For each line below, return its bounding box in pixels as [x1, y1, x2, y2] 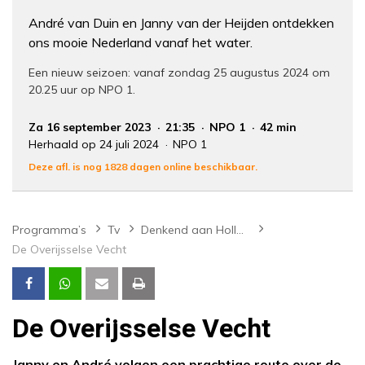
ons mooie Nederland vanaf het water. [29, 34, 253, 51]
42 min [260, 120, 297, 135]
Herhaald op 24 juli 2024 [29, 137, 162, 152]
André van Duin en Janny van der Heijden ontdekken [29, 15, 334, 32]
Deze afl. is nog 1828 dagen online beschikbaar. [29, 161, 257, 174]
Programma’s [12, 222, 86, 238]
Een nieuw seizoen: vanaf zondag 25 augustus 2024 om [29, 65, 330, 81]
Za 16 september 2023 [29, 120, 154, 135]
